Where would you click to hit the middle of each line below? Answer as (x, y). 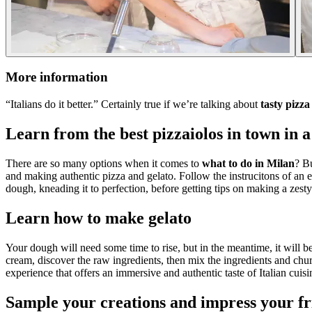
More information (57, 77)
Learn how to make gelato (99, 218)
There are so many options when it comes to (104, 163)
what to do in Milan (248, 163)
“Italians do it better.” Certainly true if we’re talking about (133, 104)
